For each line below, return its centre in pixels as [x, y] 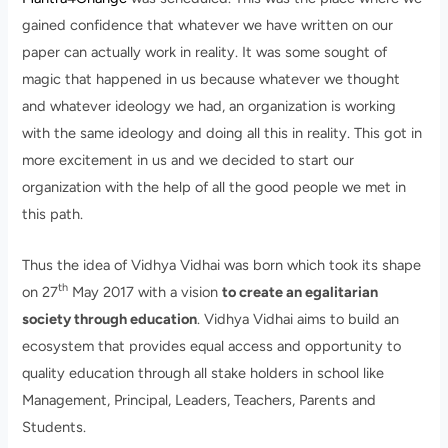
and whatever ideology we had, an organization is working [209, 106]
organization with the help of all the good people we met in [214, 187]
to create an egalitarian [300, 291]
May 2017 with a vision [145, 291]
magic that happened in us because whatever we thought [211, 79]
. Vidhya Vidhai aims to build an [298, 318]
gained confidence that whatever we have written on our [208, 25]
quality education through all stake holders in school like [203, 372]
